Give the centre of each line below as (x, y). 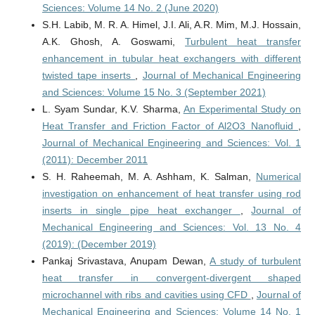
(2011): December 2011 (95, 160)
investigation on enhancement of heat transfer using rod (172, 194)
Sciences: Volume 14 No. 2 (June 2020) (130, 8)
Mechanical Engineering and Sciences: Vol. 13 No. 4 (172, 227)
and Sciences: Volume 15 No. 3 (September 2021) (154, 92)
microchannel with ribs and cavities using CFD (146, 295)
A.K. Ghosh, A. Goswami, (114, 42)
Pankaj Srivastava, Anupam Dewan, (126, 261)
